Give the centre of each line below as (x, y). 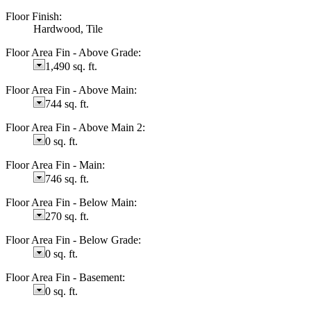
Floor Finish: (34, 16)
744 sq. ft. (67, 103)
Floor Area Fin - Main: (55, 165)
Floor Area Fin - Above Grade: (73, 52)
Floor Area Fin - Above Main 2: (75, 127)
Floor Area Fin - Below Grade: (73, 239)
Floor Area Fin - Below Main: (71, 202)
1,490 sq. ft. (71, 66)
